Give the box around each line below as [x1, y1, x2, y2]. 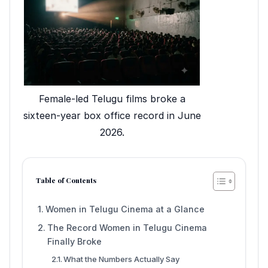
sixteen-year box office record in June [23, 109, 201, 121]
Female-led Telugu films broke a [38, 92, 185, 105]
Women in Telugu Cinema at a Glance [45, 203, 205, 214]
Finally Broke [47, 236, 102, 246]
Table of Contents [36, 175, 96, 185]
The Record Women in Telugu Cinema [47, 222, 207, 233]
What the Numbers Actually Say [63, 254, 180, 264]
